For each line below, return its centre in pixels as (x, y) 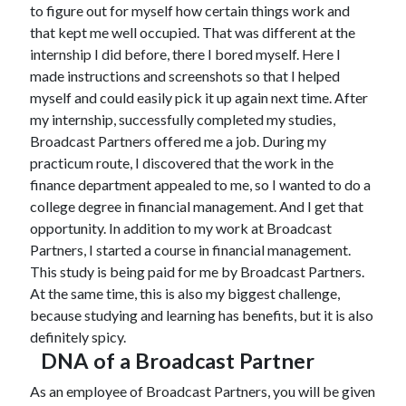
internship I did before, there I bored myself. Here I (185, 54)
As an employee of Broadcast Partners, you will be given (202, 391)
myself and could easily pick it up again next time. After (198, 98)
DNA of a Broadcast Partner (177, 361)
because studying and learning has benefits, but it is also (201, 315)
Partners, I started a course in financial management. (190, 250)
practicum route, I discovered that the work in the (181, 163)
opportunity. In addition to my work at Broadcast (180, 228)
